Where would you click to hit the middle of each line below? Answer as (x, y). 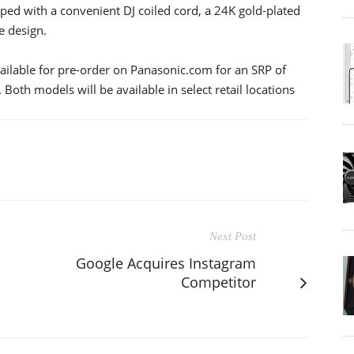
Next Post (233, 236)
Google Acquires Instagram (166, 263)
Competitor (218, 282)
